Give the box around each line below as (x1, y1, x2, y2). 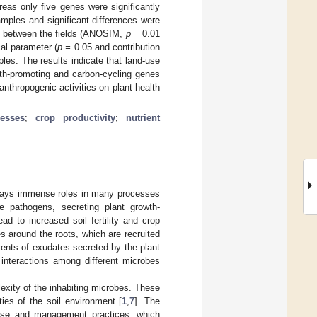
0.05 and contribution (71, 41, 160, 52)
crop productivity (35, 112, 115, 123)
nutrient (126, 112, 160, 123)
